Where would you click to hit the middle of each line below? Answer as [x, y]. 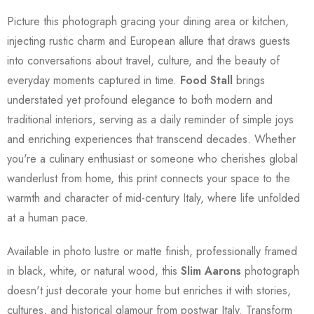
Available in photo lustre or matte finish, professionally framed [152, 251]
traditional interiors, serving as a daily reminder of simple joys [150, 119]
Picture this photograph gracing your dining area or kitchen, [148, 21]
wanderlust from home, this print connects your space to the [149, 178]
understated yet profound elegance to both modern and [140, 100]
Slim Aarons [211, 271]
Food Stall [206, 80]
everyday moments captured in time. [94, 80]
